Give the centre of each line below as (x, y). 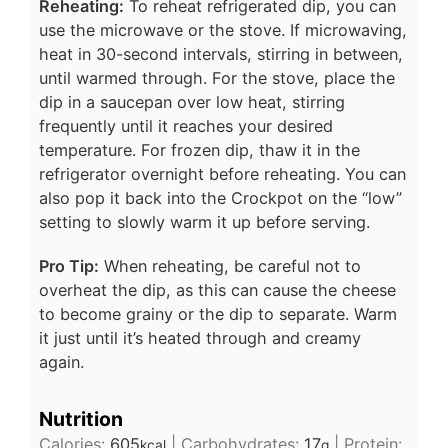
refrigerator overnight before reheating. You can (222, 173)
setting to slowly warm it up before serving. (204, 221)
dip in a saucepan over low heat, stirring (191, 101)
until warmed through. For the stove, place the (216, 77)
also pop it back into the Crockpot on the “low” (220, 197)
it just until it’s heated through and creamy (199, 337)
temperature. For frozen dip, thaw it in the (199, 149)
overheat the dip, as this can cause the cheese (217, 289)
